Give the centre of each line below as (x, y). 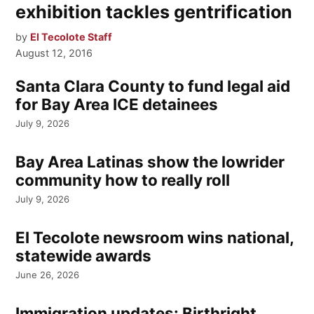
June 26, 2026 (48, 275)
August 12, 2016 (54, 53)
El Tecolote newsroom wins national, (155, 237)
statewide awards (84, 255)
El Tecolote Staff (71, 37)
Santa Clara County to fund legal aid (153, 86)
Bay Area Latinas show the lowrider (150, 161)
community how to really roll (123, 179)
